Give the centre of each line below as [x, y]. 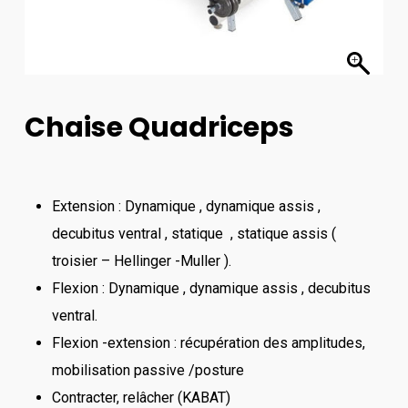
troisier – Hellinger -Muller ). [141, 261]
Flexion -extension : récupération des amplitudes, [208, 343]
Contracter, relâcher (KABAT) [141, 398]
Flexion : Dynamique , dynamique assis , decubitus [211, 288]
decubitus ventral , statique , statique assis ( [194, 234]
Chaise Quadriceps [159, 127]
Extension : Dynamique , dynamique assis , [186, 206]
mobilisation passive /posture [148, 370]
